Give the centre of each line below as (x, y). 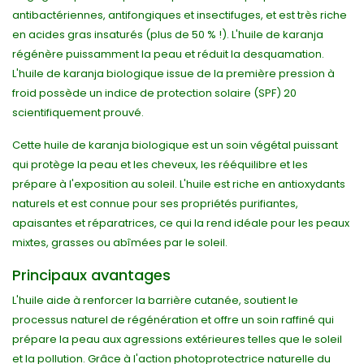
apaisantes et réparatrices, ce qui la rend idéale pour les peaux (181, 223)
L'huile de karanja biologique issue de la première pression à (173, 74)
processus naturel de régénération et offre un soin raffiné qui (173, 320)
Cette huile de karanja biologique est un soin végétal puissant (175, 145)
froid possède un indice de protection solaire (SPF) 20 (154, 93)
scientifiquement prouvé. (78, 113)
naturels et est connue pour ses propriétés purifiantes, (155, 204)
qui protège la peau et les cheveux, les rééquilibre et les (160, 165)
